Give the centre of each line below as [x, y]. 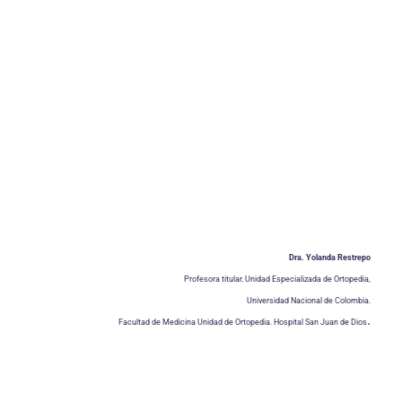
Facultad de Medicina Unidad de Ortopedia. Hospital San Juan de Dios [243, 322]
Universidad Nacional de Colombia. [309, 301]
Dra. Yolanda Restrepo [330, 258]
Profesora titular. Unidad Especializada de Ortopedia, [277, 279]
